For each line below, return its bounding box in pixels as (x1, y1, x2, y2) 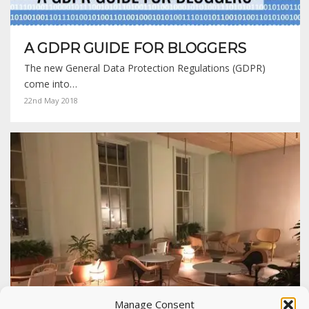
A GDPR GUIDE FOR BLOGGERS (24, 40, 246, 57)
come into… (24, 77, 77, 91)
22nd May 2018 (24, 95, 78, 106)
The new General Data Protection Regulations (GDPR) (24, 61, 266, 75)
